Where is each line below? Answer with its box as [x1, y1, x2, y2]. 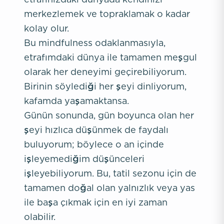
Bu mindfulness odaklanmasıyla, [24, 38, 165, 47]
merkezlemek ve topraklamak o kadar [24, 9, 190, 18]
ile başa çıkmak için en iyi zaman [24, 197, 167, 207]
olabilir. [24, 212, 55, 221]
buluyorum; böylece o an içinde [24, 139, 164, 149]
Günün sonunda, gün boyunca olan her [24, 110, 194, 120]
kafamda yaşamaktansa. [24, 96, 129, 105]
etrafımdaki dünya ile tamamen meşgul [24, 52, 197, 62]
